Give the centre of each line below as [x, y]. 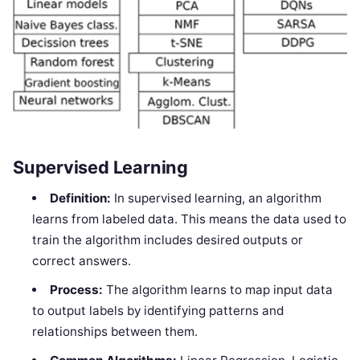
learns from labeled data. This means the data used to [190, 219]
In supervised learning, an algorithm [216, 198]
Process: [76, 290]
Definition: [80, 198]
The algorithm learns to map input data [217, 290]
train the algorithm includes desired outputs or [168, 240]
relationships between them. [115, 332]
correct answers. [82, 261]
